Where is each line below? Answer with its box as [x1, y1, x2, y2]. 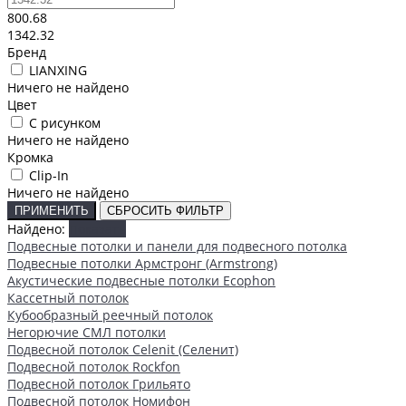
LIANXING [29, 61, 87, 79]
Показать [69, 219, 126, 237]
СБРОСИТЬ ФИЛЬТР [107, 203, 224, 217]
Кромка [7, 148, 53, 166]
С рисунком [29, 113, 101, 131]
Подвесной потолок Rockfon [7, 357, 180, 375]
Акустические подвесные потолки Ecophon [7, 271, 275, 289]
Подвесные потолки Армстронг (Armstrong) [7, 254, 277, 272]
